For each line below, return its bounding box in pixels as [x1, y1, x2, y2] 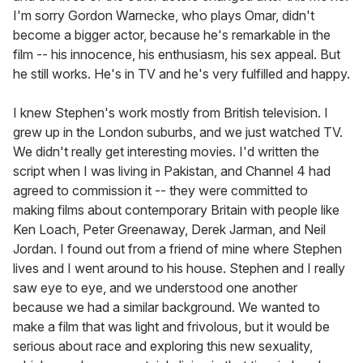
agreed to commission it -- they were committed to [13, 182, 308, 199]
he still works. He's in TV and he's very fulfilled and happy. [13, 66, 350, 83]
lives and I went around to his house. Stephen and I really [13, 260, 345, 277]
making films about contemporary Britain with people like [13, 202, 340, 219]
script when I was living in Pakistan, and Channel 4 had [13, 163, 331, 180]
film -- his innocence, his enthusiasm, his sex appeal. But [13, 46, 340, 63]
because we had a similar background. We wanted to [13, 299, 320, 316]
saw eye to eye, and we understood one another [13, 280, 297, 297]
